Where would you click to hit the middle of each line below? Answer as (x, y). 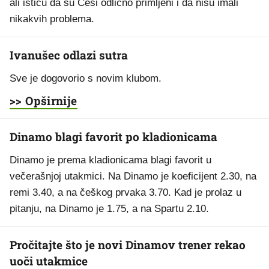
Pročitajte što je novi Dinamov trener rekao (128, 245)
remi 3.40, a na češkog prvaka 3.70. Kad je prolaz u (125, 192)
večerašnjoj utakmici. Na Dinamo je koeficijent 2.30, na (133, 176)
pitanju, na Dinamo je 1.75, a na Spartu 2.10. (109, 209)
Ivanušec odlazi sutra (69, 55)
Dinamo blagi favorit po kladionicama (113, 137)
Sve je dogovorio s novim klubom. (86, 78)
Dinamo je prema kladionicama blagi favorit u (110, 160)
